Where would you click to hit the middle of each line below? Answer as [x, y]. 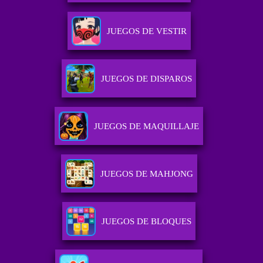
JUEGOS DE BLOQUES [147, 222]
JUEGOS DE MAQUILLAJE [147, 127]
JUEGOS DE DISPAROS [147, 79]
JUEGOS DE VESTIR [146, 31]
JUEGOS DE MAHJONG [146, 174]
